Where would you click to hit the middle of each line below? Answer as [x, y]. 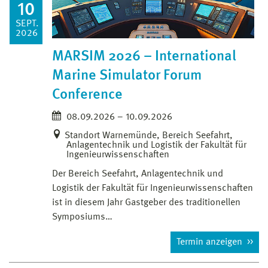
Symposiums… [82, 217]
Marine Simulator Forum [127, 76]
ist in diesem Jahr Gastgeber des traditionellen [146, 203]
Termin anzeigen [211, 243]
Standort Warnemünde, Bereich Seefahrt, [149, 136]
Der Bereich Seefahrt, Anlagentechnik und [138, 174]
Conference [87, 95]
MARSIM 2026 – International [144, 57]
